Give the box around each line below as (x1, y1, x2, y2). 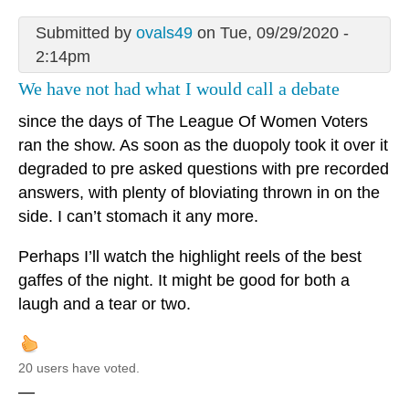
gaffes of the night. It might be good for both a (18, 271, 350, 290)
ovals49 (135, 23, 193, 42)
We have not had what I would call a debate (18, 78, 340, 99)
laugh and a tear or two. (18, 295, 191, 314)
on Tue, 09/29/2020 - (192, 23, 349, 42)
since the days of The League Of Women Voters (18, 112, 368, 131)
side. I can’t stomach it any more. (18, 207, 258, 226)
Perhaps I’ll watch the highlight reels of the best (18, 247, 362, 267)
